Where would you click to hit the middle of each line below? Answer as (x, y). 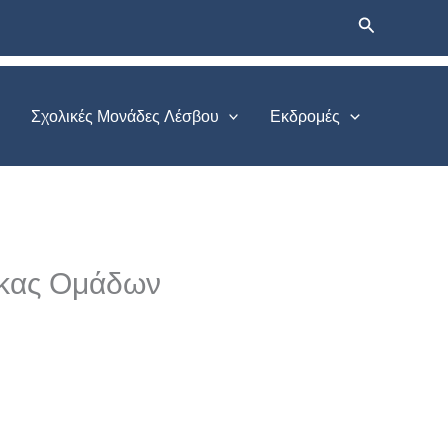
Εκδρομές (305, 116)
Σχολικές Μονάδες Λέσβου (124, 116)
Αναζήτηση (400, 23)
